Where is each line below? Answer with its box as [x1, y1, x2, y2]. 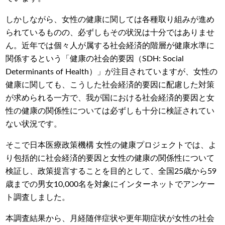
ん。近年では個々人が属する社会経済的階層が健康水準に [6, 41, 215, 50]
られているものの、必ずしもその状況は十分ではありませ [6, 28, 215, 37]
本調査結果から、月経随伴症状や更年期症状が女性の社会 [6, 214, 215, 222]
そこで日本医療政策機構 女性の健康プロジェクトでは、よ [6, 141, 217, 149]
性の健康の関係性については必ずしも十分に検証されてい [6, 106, 215, 115]
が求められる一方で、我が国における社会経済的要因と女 [6, 93, 215, 102]
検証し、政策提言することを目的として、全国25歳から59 [6, 167, 217, 175]
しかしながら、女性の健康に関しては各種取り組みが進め [6, 15, 215, 24]
